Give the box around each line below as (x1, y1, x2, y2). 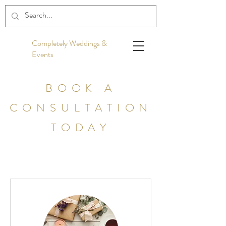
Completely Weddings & (32, 37, 107, 49)
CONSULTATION (9, 100, 153, 116)
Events (32, 48, 53, 60)
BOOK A (45, 80, 117, 96)
